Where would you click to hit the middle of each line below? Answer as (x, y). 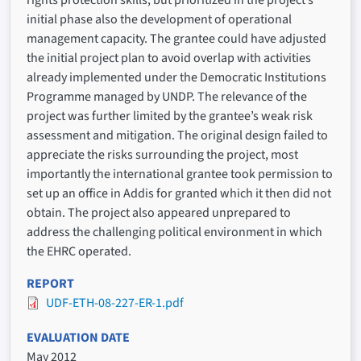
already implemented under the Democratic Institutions (176, 77)
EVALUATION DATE (78, 338)
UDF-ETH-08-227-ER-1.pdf (115, 303)
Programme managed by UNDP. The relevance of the (167, 97)
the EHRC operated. (79, 251)
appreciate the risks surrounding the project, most (162, 155)
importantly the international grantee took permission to (180, 174)
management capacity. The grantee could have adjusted (176, 39)
